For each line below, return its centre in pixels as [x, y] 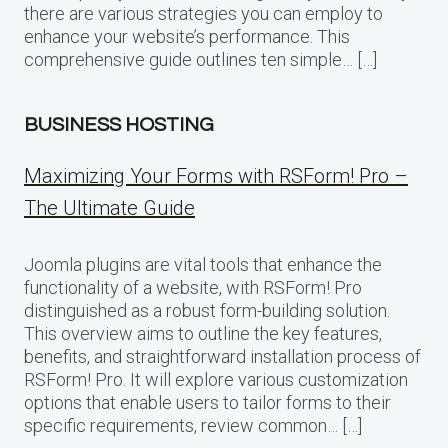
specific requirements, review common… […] [193, 425]
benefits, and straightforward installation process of [222, 356]
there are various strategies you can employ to [203, 13]
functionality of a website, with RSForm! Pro [193, 287]
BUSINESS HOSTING [119, 124]
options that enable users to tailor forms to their [207, 402]
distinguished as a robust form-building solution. [207, 310]
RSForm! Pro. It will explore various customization [216, 379]
